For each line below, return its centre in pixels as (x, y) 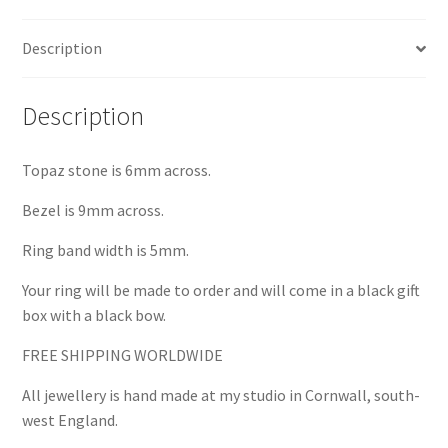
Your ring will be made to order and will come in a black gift (221, 289)
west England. (70, 419)
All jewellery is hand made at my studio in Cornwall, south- (221, 394)
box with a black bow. (94, 314)
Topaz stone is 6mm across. (117, 169)
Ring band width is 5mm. (106, 249)
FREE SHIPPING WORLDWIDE (123, 354)
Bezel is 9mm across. (93, 209)
